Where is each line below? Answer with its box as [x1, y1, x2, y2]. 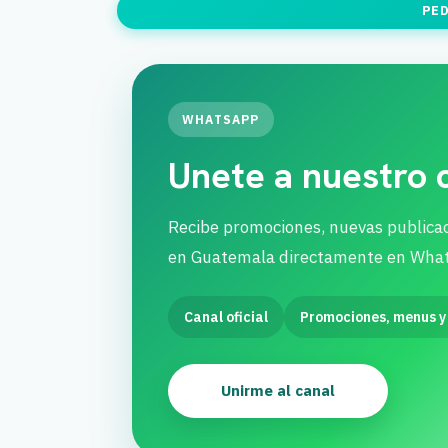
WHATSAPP [182, 112, 260, 127]
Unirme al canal [221, 381, 335, 400]
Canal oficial [184, 308, 268, 326]
